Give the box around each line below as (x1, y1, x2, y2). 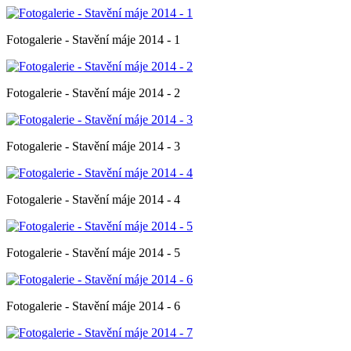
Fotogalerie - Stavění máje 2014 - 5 (6, 245, 180, 259)
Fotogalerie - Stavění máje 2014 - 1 (6, 32, 180, 46)
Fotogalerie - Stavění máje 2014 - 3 (6, 139, 180, 153)
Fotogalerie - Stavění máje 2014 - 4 (6, 192, 180, 206)
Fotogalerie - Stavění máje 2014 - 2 (6, 85, 180, 100)
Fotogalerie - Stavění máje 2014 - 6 (6, 299, 180, 313)
